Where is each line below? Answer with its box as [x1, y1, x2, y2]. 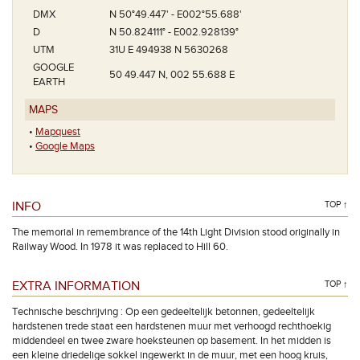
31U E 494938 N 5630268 [109, 43, 228, 56]
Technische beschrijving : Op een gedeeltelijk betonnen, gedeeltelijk [12, 305, 315, 318]
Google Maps [35, 140, 95, 153]
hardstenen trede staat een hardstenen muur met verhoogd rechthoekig [12, 320, 331, 333]
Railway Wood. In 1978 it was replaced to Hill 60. [12, 240, 228, 253]
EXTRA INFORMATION [12, 279, 140, 294]
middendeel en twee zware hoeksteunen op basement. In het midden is [12, 334, 331, 347]
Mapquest [35, 125, 80, 138]
